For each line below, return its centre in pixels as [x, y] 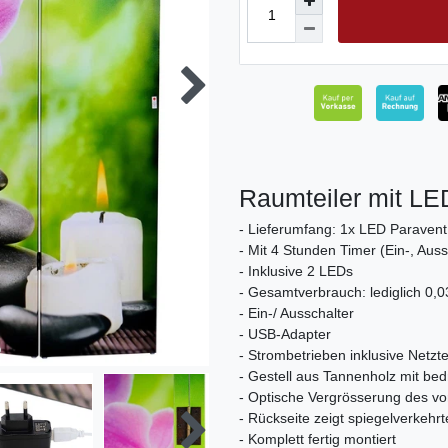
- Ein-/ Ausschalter [296, 313]
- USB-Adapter [285, 334]
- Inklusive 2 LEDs [296, 271]
